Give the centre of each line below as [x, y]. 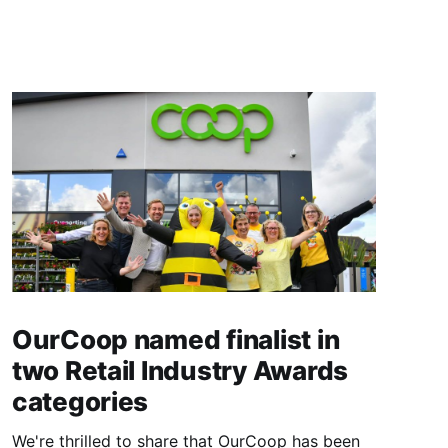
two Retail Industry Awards [180, 371]
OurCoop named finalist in [175, 340]
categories [80, 402]
